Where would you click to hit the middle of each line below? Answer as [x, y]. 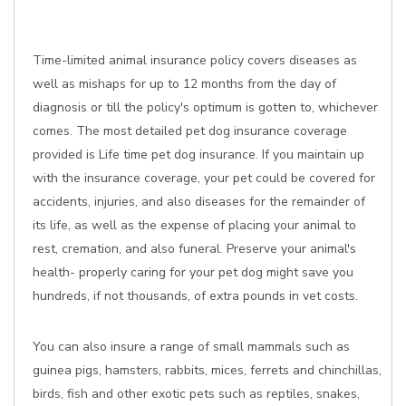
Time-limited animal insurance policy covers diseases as [195, 60]
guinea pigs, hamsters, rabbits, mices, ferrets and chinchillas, [207, 370]
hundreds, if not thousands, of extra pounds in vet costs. [195, 296]
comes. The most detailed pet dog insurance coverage [190, 131]
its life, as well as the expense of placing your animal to [194, 225]
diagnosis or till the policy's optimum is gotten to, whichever [205, 107]
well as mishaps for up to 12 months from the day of [184, 84]
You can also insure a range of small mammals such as [191, 347]
